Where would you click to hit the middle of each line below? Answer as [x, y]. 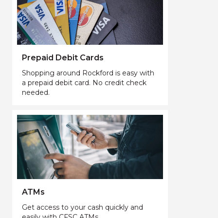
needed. [36, 92]
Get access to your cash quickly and [82, 207]
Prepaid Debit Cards [63, 57]
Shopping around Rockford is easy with [88, 73]
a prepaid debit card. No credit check [84, 82]
